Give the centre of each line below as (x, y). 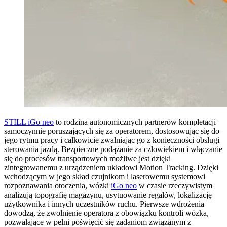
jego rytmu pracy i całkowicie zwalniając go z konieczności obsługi (112, 140)
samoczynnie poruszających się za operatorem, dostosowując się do (112, 131)
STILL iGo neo (29, 122)
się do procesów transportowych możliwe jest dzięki (87, 158)
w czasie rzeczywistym (175, 185)
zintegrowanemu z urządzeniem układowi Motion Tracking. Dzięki (111, 167)
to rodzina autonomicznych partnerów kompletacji (135, 122)
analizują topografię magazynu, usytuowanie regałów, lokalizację (108, 195)
